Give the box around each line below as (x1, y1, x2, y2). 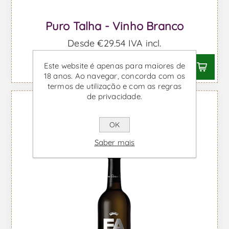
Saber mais (94, 138, 135, 147)
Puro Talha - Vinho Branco (45, 19, 184, 34)
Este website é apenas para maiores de (43, 61, 186, 71)
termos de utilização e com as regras (47, 81, 182, 91)
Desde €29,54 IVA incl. (67, 37, 162, 50)
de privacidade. (87, 91, 142, 101)
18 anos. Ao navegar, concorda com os (43, 71, 186, 81)
